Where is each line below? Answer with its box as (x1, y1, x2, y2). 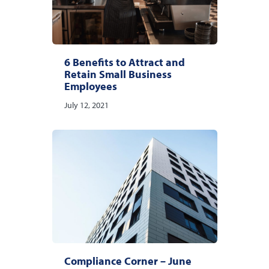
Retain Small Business (64, 67, 172, 82)
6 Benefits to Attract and (64, 55, 185, 70)
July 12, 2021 (64, 100, 109, 111)
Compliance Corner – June (64, 253, 192, 268)
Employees (64, 79, 117, 94)
